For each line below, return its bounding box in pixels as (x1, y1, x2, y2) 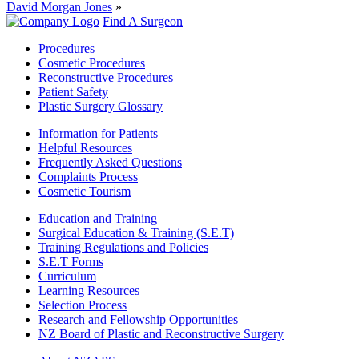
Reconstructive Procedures (38, 71, 173, 85)
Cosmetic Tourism (38, 184, 131, 199)
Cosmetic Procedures (38, 56, 145, 71)
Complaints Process (38, 170, 138, 184)
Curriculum (38, 269, 96, 284)
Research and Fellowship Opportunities (38, 313, 238, 327)
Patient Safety (38, 85, 108, 99)
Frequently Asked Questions (38, 155, 182, 170)
